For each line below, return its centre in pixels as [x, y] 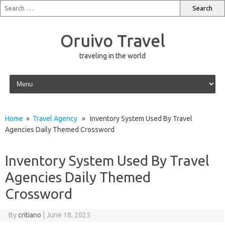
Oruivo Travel [113, 40]
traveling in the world [113, 56]
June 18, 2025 [68, 215]
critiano [29, 215]
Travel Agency [55, 119]
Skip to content [31, 76]
